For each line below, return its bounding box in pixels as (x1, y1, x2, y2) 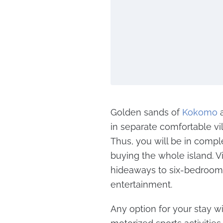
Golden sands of (111, 107, 182, 117)
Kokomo (182, 107, 218, 117)
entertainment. (111, 179, 172, 190)
